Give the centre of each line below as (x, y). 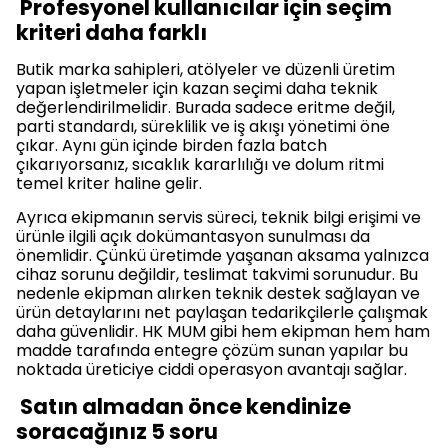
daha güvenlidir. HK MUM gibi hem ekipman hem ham (223, 331)
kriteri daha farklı (111, 32)
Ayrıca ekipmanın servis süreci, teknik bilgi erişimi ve (218, 217)
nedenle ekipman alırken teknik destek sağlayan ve (218, 293)
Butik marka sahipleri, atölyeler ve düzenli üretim (205, 69)
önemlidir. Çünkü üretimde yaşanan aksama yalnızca (222, 255)
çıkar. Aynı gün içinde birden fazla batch (171, 145)
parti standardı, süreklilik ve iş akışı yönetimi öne (203, 126)
